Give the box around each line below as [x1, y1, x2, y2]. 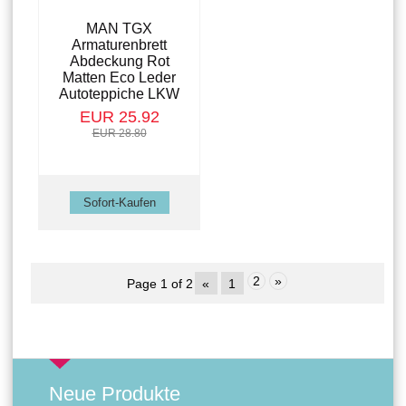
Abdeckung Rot [69, 53, 169, 70]
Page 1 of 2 [126, 275, 193, 291]
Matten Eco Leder [63, 70, 176, 86]
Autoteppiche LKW [59, 86, 179, 102]
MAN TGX [86, 21, 152, 37]
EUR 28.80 [92, 127, 147, 140]
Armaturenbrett [72, 37, 167, 53]
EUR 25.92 [79, 108, 159, 127]
